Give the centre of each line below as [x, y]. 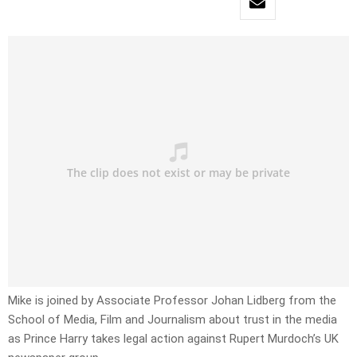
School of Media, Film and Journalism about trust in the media [173, 320]
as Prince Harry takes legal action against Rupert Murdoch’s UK [173, 339]
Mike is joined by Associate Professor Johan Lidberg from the [172, 301]
